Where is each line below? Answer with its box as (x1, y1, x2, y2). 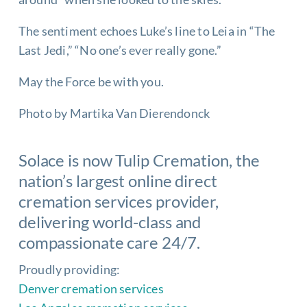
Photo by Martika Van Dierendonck (18, 106, 210, 121)
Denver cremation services (18, 281, 164, 296)
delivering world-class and (18, 212, 201, 232)
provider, (152, 191, 219, 211)
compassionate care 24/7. (18, 232, 200, 252)
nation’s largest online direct (18, 171, 217, 191)
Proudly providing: (18, 262, 121, 277)
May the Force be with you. (18, 74, 164, 89)
